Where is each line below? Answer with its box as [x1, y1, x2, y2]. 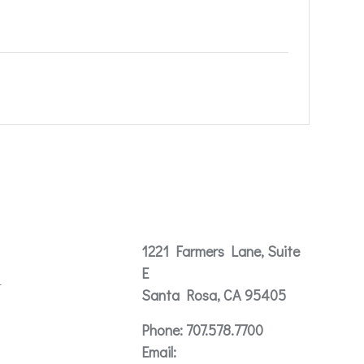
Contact [141, 206, 208, 232]
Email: [141, 341, 176, 362]
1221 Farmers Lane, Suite [141, 240, 300, 261]
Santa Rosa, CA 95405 [141, 284, 286, 305]
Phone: [141, 319, 183, 340]
